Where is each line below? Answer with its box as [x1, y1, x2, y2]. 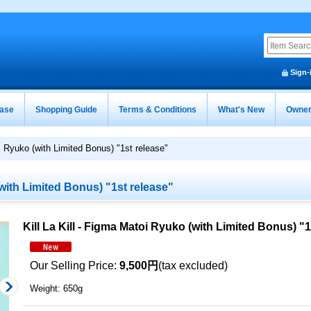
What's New [218, 105, 264, 115]
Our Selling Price [30, 260, 114, 271]
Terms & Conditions [119, 105, 196, 115]
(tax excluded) [158, 260, 228, 271]
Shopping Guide [35, 105, 97, 115]
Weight [30, 283, 58, 294]
